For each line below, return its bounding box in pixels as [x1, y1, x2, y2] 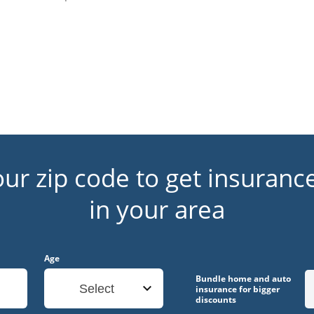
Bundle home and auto [196, 273, 291, 285]
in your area [89, 193, 225, 226]
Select [79, 282, 114, 296]
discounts [196, 294, 236, 306]
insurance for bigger [196, 283, 280, 295]
